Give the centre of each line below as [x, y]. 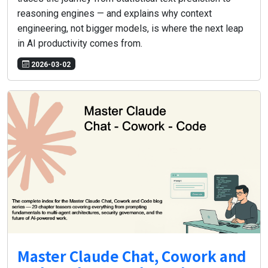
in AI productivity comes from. [80, 44]
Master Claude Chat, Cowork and [132, 255]
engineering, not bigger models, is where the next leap [130, 29]
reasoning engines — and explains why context [115, 14]
